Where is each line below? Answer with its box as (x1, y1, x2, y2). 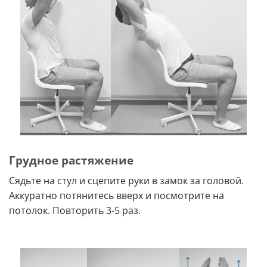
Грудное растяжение (9, 151, 133, 168)
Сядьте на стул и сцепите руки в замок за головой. (9, 173, 244, 187)
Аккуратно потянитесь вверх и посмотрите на (9, 188, 224, 202)
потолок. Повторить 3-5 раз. (9, 203, 141, 217)
